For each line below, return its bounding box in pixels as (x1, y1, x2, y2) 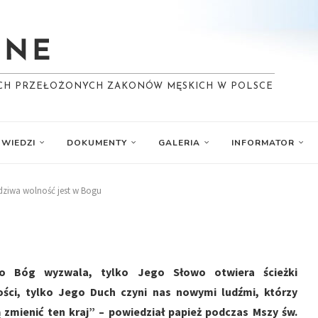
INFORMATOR (231, 137, 295, 148)
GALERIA (158, 137, 200, 148)
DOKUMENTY (67, 137, 127, 148)
